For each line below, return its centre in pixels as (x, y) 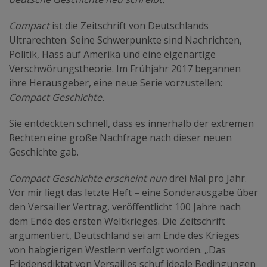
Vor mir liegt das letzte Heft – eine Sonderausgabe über (133, 192)
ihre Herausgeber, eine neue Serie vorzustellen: (116, 83)
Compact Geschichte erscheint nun (88, 178)
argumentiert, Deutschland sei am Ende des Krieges (124, 235)
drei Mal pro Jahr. (207, 178)
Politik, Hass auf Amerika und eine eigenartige (112, 54)
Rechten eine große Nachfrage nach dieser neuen (120, 137)
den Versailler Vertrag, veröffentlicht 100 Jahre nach (125, 207)
